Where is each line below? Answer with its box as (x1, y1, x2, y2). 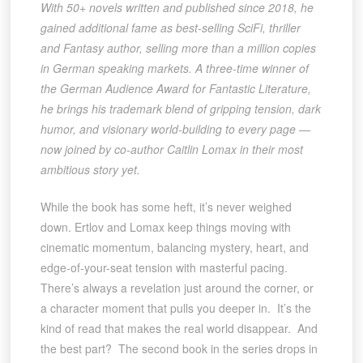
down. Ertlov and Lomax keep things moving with (40, 219, 291, 236)
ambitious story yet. (40, 161, 140, 178)
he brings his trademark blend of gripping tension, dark (40, 100, 321, 117)
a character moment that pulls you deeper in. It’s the (40, 300, 311, 317)
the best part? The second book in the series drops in (40, 340, 318, 357)
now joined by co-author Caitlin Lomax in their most (40, 141, 303, 158)
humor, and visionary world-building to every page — (40, 121, 310, 138)
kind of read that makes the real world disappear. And (40, 320, 318, 337)
